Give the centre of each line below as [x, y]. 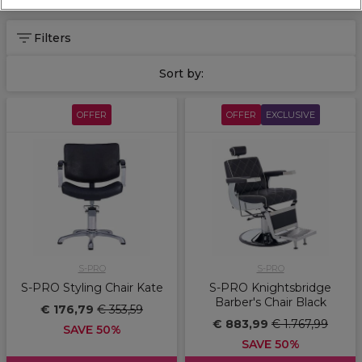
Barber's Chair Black [270, 303]
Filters [53, 38]
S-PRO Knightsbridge [270, 288]
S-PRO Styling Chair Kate [92, 288]
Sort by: [181, 74]
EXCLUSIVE [290, 115]
